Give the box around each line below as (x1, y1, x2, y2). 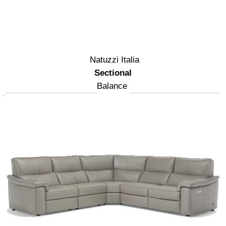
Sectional (94, 68, 132, 78)
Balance (96, 81, 127, 91)
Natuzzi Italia (89, 55, 139, 65)
